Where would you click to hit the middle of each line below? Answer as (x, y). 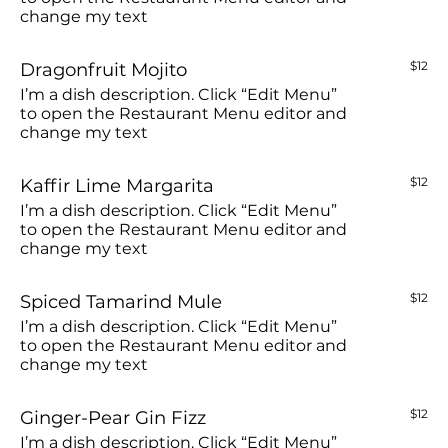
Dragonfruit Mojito (103, 69)
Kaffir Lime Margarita (117, 185)
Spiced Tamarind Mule (121, 301)
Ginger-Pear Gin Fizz (113, 417)
